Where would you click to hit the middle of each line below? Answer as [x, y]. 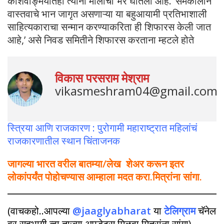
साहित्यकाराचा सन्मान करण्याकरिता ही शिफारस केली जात [109, 27]
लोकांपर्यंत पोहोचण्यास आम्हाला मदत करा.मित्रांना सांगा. [105, 177]
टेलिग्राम [180, 211]
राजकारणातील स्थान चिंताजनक [64, 141]
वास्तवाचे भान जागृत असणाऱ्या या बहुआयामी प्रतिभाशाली [107, 14]
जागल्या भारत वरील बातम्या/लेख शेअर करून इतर [96, 164]
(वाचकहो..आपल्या [40, 211]
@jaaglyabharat [112, 211]
